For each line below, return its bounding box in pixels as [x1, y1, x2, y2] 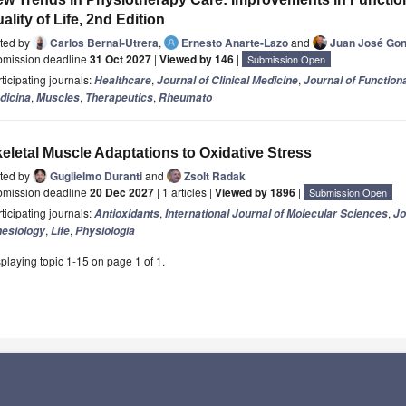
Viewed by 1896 [215, 184, 295, 201]
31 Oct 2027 [90, 51, 151, 68]
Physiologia [75, 223, 135, 239]
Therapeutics [85, 90, 153, 106]
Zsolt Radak [184, 168, 246, 185]
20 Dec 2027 [90, 184, 154, 201]
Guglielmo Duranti [50, 168, 142, 185]
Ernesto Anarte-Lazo [181, 34, 288, 52]
